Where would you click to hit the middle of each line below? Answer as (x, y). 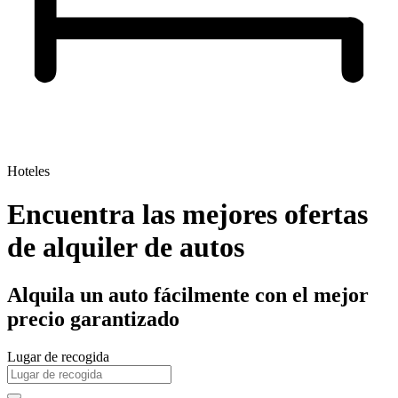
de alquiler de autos (126, 247)
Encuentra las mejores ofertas (187, 215)
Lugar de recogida (58, 356)
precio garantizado (93, 318)
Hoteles (28, 171)
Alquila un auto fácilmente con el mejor (188, 295)
